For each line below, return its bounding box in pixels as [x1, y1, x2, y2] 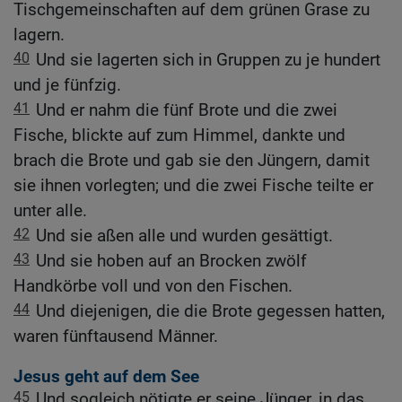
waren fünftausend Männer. [13, 326, 218, 347]
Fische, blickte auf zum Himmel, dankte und [13, 125, 345, 146]
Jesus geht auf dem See [13, 366, 199, 388]
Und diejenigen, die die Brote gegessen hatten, [36, 301, 385, 322]
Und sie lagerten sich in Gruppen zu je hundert [36, 49, 380, 71]
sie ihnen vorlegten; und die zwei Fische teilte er [13, 175, 373, 197]
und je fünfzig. [13, 74, 121, 96]
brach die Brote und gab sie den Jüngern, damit [13, 150, 370, 171]
